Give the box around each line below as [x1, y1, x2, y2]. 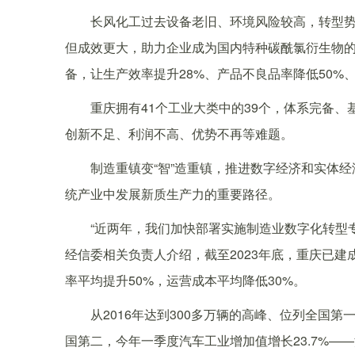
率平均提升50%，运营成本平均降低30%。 [65, 271, 306, 290]
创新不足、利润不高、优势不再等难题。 [65, 124, 293, 143]
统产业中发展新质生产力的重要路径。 [65, 185, 281, 204]
